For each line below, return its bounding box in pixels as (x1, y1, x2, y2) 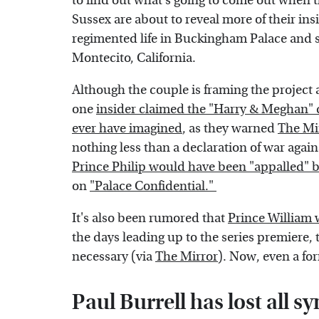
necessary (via (72, 249, 155, 265)
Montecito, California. (72, 51, 199, 66)
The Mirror (155, 249, 218, 265)
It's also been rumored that (72, 211, 228, 226)
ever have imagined (72, 121, 182, 137)
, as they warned (182, 121, 278, 137)
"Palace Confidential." (90, 179, 216, 194)
